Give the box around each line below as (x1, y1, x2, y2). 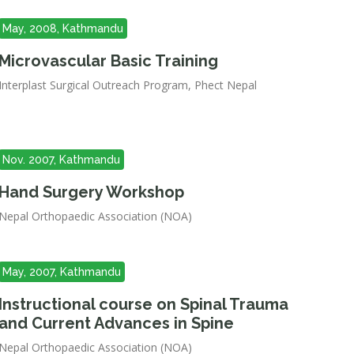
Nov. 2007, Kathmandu (2, 153, 120, 166)
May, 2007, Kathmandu (2, 265, 121, 278)
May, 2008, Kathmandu (2, 22, 123, 35)
